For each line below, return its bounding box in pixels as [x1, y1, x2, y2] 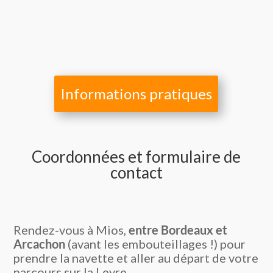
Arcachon [13, 236, 66, 251]
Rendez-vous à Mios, [13, 222, 129, 237]
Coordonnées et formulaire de [32, 146, 241, 166]
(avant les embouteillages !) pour [65, 236, 246, 251]
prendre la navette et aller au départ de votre [13, 250, 259, 265]
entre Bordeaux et [129, 222, 228, 237]
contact [110, 162, 163, 182]
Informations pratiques [60, 84, 213, 102]
